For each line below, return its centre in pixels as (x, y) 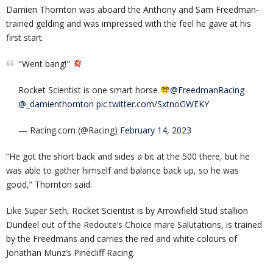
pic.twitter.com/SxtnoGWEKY (153, 104)
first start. (25, 38)
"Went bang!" (45, 64)
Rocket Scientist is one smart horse (89, 90)
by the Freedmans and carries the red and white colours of (122, 239)
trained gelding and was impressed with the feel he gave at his (129, 24)
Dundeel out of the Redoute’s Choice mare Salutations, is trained (134, 225)
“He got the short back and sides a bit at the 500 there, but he (128, 157)
